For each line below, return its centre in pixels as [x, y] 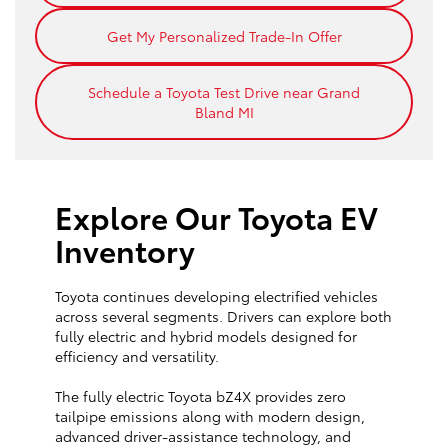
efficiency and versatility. [137, 356]
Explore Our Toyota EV [216, 217]
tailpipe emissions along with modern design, [210, 416]
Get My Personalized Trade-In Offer [224, 36]
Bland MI [224, 112]
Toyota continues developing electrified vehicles [216, 296]
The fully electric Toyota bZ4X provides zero [200, 396]
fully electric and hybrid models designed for [206, 336]
